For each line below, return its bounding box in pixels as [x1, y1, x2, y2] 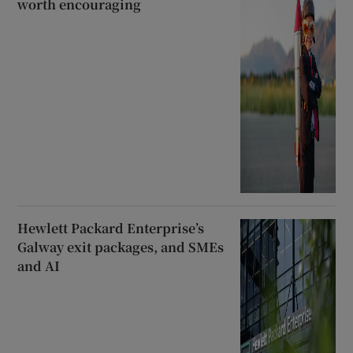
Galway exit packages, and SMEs [17, 237, 225, 256]
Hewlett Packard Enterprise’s [17, 218, 205, 237]
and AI [17, 256, 61, 275]
